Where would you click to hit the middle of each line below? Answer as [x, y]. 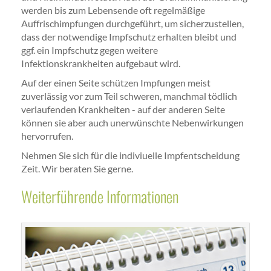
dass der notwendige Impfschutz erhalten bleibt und [129, 37]
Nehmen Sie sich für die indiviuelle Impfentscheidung [130, 155]
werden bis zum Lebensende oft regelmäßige [113, 10]
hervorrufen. [47, 136]
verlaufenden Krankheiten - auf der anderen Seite [123, 109]
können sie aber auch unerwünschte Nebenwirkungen [132, 123]
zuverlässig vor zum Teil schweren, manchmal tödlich [129, 96]
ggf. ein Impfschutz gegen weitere [90, 50]
